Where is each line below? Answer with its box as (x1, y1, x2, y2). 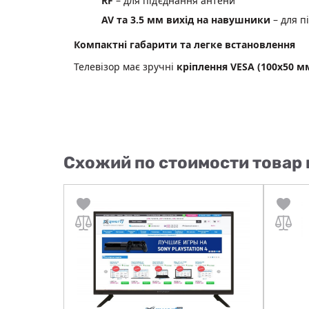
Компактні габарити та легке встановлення (74, 37, 295, 51)
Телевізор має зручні (74, 59, 177, 73)
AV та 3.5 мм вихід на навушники (101, 12, 270, 26)
